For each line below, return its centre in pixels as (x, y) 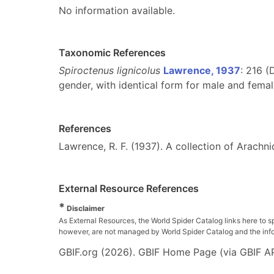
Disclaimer (85, 208)
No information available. (117, 10)
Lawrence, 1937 (202, 70)
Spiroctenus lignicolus (109, 70)
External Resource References (129, 188)
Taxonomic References (112, 53)
